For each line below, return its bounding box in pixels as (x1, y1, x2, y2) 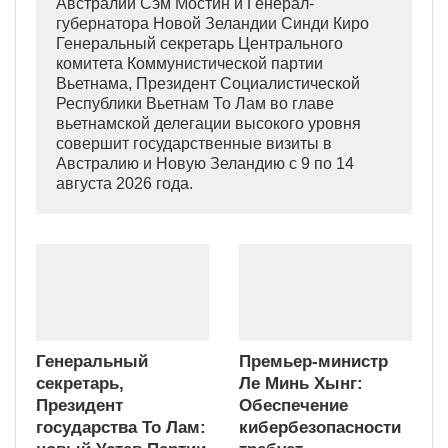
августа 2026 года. (56, 175, 193, 193)
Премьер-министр (239, 352, 388, 372)
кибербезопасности (239, 418, 401, 438)
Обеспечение (239, 396, 348, 416)
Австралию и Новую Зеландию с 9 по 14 (56, 155, 354, 173)
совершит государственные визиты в (56, 135, 332, 153)
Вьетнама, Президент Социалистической (56, 75, 360, 93)
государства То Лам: (36, 418, 206, 438)
